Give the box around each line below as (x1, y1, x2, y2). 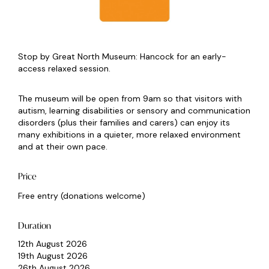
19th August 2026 (18, 250, 88, 261)
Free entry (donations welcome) (18, 190, 145, 201)
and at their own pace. (18, 141, 110, 152)
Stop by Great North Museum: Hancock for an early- (18, 50, 226, 62)
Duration (18, 219, 51, 231)
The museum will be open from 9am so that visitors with (18, 92, 242, 104)
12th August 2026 (18, 238, 87, 249)
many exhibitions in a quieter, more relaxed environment (18, 128, 241, 140)
